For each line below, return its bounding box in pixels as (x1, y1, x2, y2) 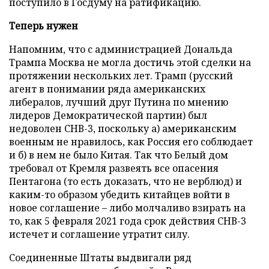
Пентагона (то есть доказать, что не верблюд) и (9, 174, 242, 188)
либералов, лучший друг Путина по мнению (9, 95, 228, 109)
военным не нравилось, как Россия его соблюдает (9, 134, 253, 148)
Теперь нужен (9, 19, 78, 32)
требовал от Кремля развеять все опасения (9, 161, 219, 175)
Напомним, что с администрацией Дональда (9, 42, 232, 56)
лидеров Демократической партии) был (9, 108, 207, 122)
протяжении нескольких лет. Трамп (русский (9, 68, 233, 82)
